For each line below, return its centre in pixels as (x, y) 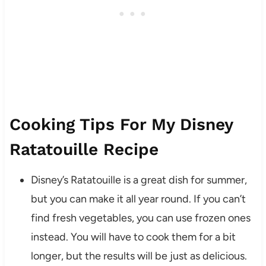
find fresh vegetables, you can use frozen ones (140, 218)
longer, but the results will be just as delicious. (139, 256)
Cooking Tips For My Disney (121, 124)
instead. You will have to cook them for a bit (133, 237)
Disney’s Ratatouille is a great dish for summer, (139, 180)
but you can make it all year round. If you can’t (138, 199)
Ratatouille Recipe (84, 149)
